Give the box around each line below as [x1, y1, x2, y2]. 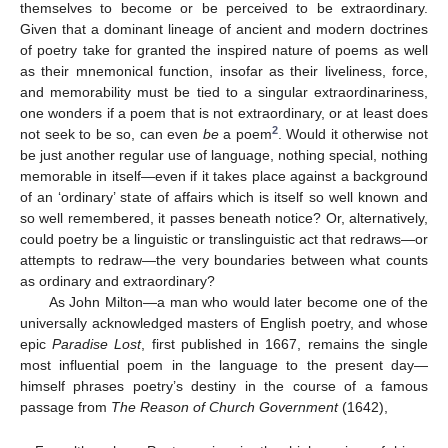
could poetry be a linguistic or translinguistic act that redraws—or [20, 231, 428, 248]
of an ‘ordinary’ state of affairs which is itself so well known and [20, 189, 428, 206]
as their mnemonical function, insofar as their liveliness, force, [20, 63, 428, 80]
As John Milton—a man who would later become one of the [48, 294, 428, 311]
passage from [20, 399, 111, 416]
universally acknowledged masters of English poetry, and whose [20, 315, 428, 332]
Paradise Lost [52, 336, 142, 353]
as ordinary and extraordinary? [20, 273, 215, 290]
